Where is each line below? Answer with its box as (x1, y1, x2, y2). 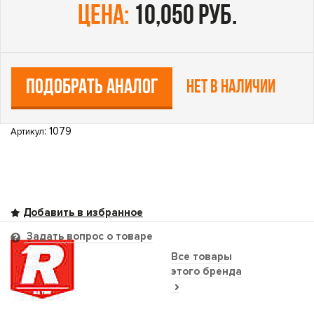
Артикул (11, 126, 44, 137)
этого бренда (171, 264, 242, 278)
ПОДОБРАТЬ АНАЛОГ (25, 77, 158, 99)
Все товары (171, 250, 232, 263)
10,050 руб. (128, 3, 237, 31)
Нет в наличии (186, 78, 275, 97)
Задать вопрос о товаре (24, 230, 153, 243)
